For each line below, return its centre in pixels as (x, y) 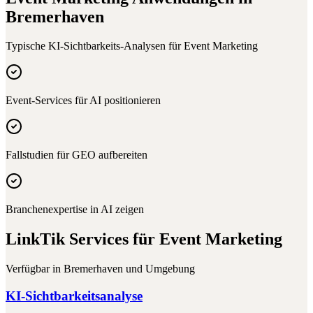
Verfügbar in (35, 269)
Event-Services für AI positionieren (83, 101)
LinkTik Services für (82, 239)
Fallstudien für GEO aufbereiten (77, 155)
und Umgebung (159, 269)
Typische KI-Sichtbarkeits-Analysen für (95, 46)
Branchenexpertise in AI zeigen (75, 210)
